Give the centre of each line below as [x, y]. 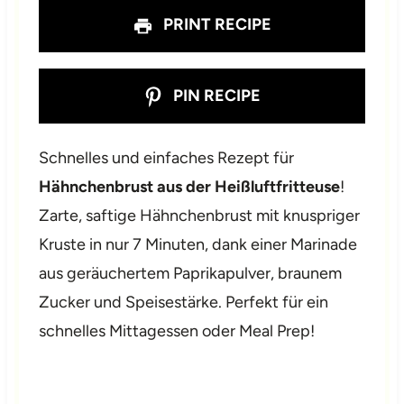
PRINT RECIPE [215, 25]
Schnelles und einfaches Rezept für [167, 158]
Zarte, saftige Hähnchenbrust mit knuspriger [200, 216]
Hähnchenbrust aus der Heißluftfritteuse [190, 187]
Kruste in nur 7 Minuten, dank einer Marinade [198, 245]
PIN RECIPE [216, 96]
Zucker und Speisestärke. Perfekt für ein [184, 303]
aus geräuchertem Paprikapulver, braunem [191, 274]
